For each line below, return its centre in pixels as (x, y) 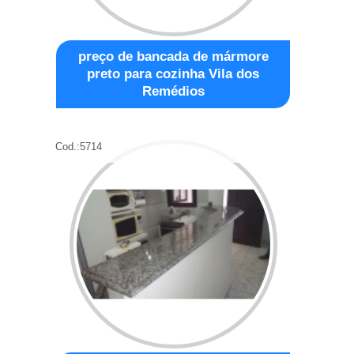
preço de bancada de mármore (173, 56)
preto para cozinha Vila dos (173, 73)
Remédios (173, 91)
